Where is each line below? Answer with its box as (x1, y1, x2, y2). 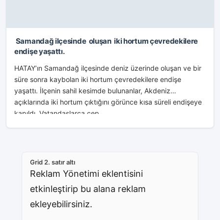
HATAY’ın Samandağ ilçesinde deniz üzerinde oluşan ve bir (14, 64, 201, 72)
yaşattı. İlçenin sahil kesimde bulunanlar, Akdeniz (14, 86, 170, 95)
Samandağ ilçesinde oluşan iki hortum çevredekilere (14, 36, 198, 46)
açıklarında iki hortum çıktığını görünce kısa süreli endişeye (14, 98, 202, 106)
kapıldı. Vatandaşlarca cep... (14, 109, 105, 117)
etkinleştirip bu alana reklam (30, 184, 146, 194)
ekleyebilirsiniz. (30, 199, 92, 209)
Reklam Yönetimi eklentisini (30, 168, 143, 179)
